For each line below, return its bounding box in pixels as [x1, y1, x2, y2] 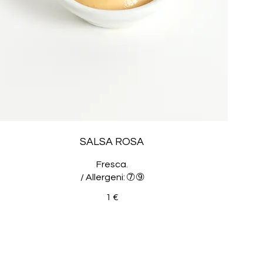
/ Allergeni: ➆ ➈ [80, 172, 144, 182]
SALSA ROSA [80, 136, 144, 147]
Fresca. [96, 159, 128, 169]
